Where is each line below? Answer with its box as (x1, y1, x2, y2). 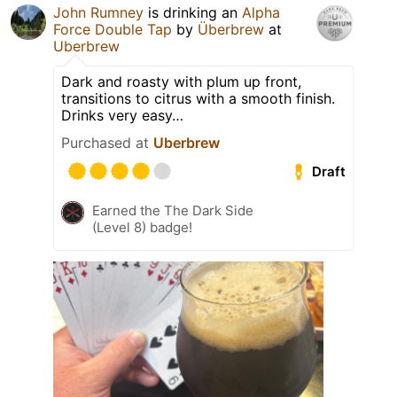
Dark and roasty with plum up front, (61, 73, 301, 91)
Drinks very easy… (61, 106, 183, 125)
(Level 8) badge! (92, 219, 192, 237)
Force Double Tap (53, 20, 172, 39)
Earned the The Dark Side (92, 202, 253, 220)
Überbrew (198, 20, 264, 39)
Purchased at (61, 134, 153, 152)
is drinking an (144, 4, 242, 22)
